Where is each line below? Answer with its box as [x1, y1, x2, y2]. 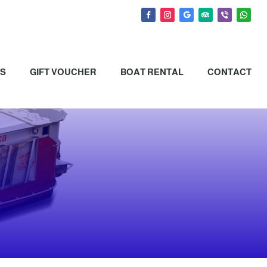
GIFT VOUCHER [29, 66, 97, 77]
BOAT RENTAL [120, 66, 184, 77]
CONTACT [207, 66, 252, 77]
